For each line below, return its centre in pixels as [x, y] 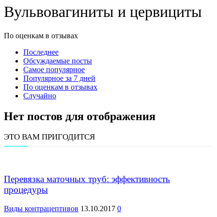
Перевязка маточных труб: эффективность [87, 179]
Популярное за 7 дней [59, 78]
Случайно [40, 95]
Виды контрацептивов [41, 209]
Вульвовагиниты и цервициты [103, 12]
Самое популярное [54, 69]
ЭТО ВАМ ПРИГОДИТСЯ [49, 137]
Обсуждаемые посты [58, 61]
